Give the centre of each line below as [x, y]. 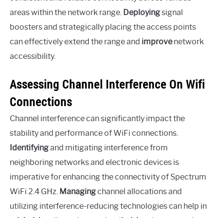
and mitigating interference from [108, 148]
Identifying [29, 148]
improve [157, 42]
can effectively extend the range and [76, 42]
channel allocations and [139, 192]
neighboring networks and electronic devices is [94, 163]
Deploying [142, 13]
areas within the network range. [66, 13]
